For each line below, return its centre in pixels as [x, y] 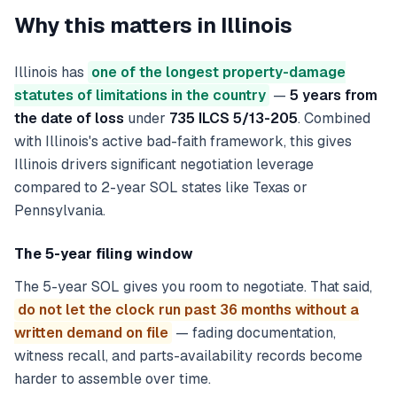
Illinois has [51, 72]
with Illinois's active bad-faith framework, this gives [183, 141]
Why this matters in [117, 25]
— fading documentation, [254, 333]
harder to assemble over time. [113, 379]
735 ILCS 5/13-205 [234, 118]
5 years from [334, 95]
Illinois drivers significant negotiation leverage [164, 164]
